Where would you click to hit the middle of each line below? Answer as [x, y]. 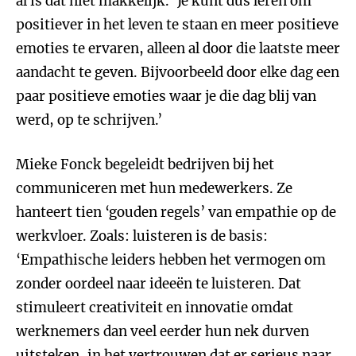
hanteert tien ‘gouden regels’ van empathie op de [176, 212]
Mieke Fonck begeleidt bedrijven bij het [145, 164]
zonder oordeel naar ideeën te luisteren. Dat [159, 284]
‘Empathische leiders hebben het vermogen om [171, 260]
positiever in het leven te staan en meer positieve [177, 25]
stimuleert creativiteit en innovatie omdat [155, 308]
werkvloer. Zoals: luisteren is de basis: [142, 236]
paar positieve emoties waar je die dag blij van [166, 96]
